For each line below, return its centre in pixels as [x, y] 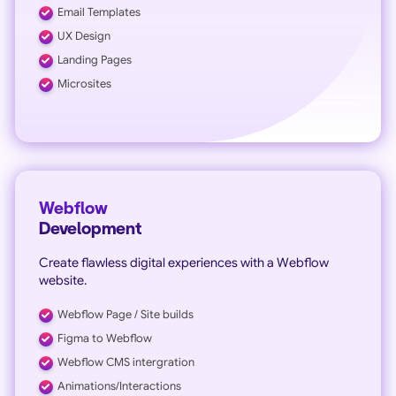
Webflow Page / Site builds [125, 314]
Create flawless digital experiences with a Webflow [183, 262]
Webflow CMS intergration [126, 362]
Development [90, 229]
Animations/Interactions [119, 386]
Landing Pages [94, 60]
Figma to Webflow [104, 338]
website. [62, 280]
